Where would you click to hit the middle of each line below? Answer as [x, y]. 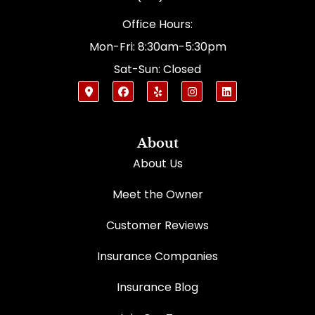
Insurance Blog [157, 287]
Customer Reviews [157, 225]
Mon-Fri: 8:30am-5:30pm [157, 47]
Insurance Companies [157, 256]
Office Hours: [157, 25]
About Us [157, 163]
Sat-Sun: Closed [157, 70]
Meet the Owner [157, 194]
